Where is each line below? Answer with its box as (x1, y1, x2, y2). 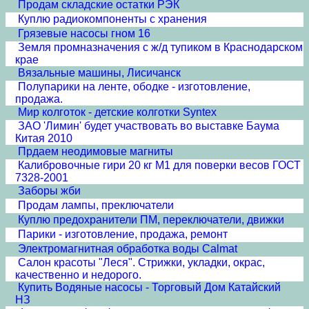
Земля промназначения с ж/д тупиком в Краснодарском (18, 41, 303, 53)
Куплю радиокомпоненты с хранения (18, 13, 207, 25)
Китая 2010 (15, 132, 72, 144)
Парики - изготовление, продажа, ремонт (18, 228, 228, 240)
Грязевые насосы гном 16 (18, 28, 150, 39)
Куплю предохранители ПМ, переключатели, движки (18, 214, 284, 226)
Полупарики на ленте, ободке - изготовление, (18, 81, 250, 92)
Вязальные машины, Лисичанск (18, 67, 181, 79)
